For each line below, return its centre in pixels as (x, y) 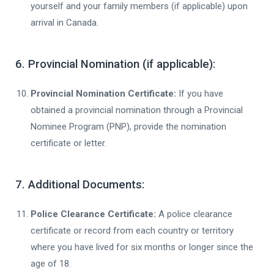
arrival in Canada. (65, 22)
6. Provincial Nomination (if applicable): (115, 64)
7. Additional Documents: (80, 184)
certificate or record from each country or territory (132, 230)
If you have (200, 93)
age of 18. (51, 263)
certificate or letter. (68, 143)
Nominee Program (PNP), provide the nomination (128, 126)
